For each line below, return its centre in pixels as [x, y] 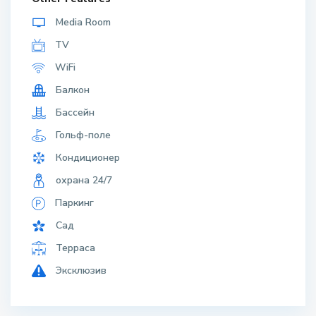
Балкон [71, 90]
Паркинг [73, 202]
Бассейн [74, 112]
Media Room [82, 22]
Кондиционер [86, 157]
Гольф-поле [82, 135]
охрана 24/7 [83, 180]
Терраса [74, 248]
